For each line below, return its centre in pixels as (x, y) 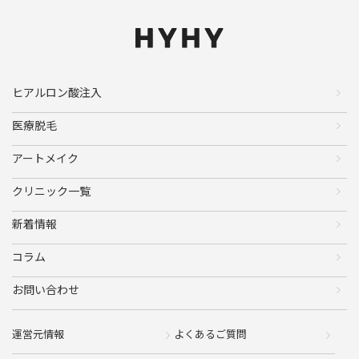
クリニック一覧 (51, 191)
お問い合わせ (46, 290)
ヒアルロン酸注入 (57, 93)
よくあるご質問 (210, 334)
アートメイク (45, 158)
